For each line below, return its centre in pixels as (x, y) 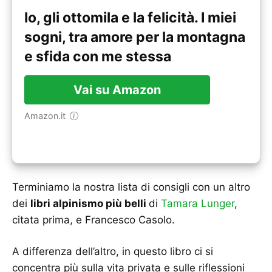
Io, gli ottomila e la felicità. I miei (130, 18)
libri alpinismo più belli (90, 203)
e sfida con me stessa (98, 57)
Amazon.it (48, 116)
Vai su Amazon (117, 90)
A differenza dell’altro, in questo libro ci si (113, 252)
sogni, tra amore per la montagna (135, 37)
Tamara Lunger (198, 203)
